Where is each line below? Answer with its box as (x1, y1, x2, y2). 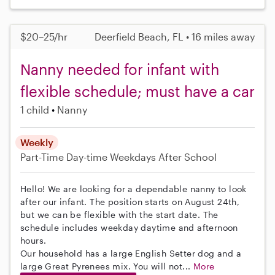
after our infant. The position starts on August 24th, (20, 196, 240, 207)
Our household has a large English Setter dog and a (20, 248, 241, 259)
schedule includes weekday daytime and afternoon (20, 222, 238, 233)
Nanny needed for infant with (20, 60, 219, 79)
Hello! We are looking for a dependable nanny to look (20, 184, 247, 195)
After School (158, 151, 217, 163)
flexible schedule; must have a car (20, 82, 255, 101)
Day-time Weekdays (66, 151, 156, 163)
